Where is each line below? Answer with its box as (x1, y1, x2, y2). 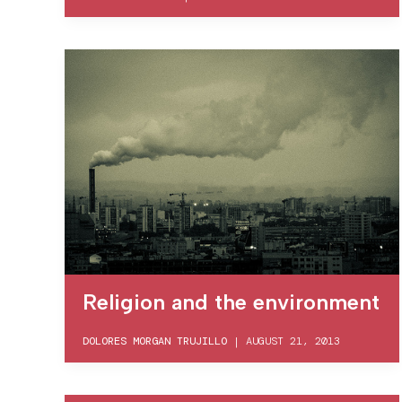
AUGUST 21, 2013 (246, 333, 340, 348)
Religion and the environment (83, 288, 380, 315)
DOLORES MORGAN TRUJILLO (83, 333, 227, 348)
